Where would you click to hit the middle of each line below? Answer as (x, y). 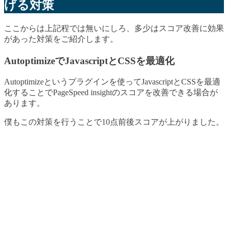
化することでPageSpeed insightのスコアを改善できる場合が (111, 93)
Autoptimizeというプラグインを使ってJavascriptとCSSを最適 (112, 82)
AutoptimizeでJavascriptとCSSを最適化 (89, 61)
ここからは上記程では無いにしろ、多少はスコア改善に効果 (114, 28)
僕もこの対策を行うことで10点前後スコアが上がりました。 (114, 122)
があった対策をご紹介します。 (61, 39)
